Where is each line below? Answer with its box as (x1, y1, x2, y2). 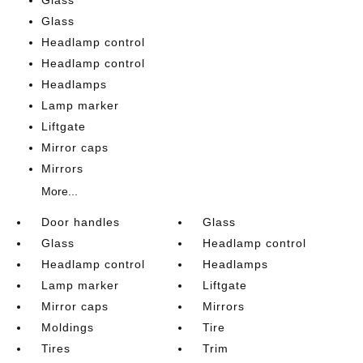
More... (41, 184, 78, 198)
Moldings (41, 320, 94, 334)
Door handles (41, 215, 120, 228)
